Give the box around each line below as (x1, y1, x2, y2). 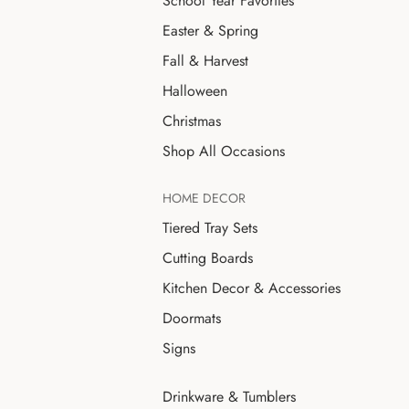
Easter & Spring (163, 19, 258, 41)
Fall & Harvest (163, 49, 248, 71)
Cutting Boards (163, 246, 253, 268)
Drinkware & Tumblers (163, 385, 296, 407)
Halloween (163, 79, 227, 101)
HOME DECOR (163, 188, 246, 207)
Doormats (163, 307, 221, 329)
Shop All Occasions (163, 140, 285, 162)
